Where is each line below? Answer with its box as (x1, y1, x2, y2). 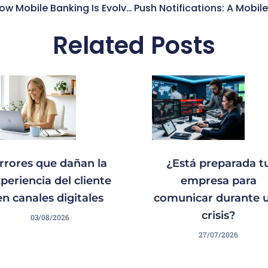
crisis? (202, 209, 235, 223)
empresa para (180, 174, 257, 188)
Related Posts (53, 29, 215, 63)
